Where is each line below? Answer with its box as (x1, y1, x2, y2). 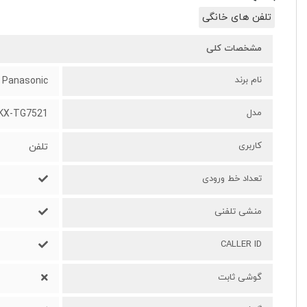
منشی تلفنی (214, 206, 262, 219)
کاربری (238, 140, 262, 153)
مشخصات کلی (206, 42, 262, 56)
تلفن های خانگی (202, 10, 272, 25)
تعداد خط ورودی (202, 173, 262, 186)
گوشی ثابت (218, 271, 262, 284)
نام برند (235, 74, 262, 87)
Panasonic (2, 75, 49, 88)
